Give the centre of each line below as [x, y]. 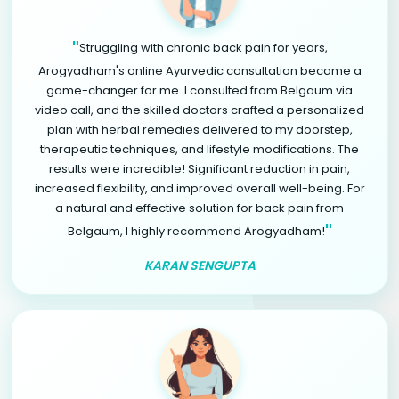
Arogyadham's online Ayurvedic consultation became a [199, 71]
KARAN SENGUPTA [199, 265]
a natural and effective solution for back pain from [199, 208]
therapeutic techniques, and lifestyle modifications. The [199, 149]
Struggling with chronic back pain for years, [203, 47]
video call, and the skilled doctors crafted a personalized [199, 110]
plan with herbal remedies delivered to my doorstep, [199, 130]
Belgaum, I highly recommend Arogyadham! [196, 231]
